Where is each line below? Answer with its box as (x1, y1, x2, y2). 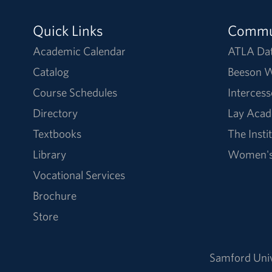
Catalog (32, 64, 69, 80)
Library (32, 147, 66, 162)
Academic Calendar (32, 44, 126, 59)
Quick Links (32, 21, 103, 40)
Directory (32, 106, 78, 121)
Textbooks (32, 126, 81, 141)
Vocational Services (32, 168, 125, 183)
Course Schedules (32, 85, 117, 100)
